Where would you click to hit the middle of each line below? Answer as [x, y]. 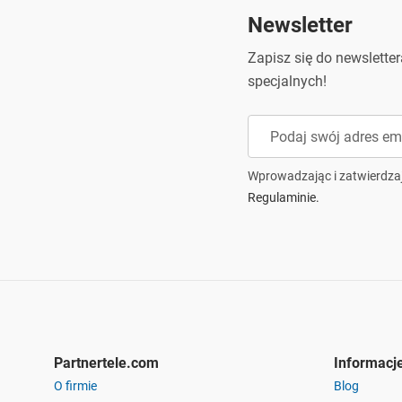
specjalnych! [287, 81]
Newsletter [300, 25]
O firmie [75, 386]
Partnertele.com [106, 363]
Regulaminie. [284, 197]
